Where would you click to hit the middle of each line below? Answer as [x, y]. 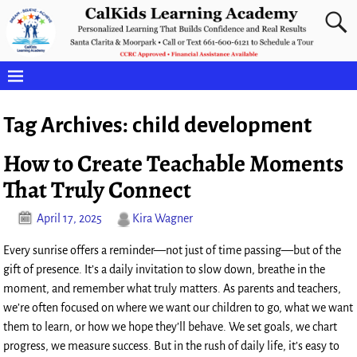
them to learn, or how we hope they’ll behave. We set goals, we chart [171, 327]
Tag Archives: [68, 125]
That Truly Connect [98, 189]
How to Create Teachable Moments [174, 163]
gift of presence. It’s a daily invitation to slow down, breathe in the [165, 270]
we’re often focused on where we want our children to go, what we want [178, 308]
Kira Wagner [163, 219]
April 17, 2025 [70, 219]
